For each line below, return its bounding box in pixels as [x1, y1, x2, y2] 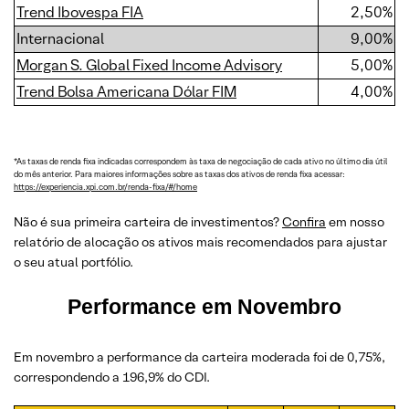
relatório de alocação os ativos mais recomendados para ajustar [14, 234, 387, 250]
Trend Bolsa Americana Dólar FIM [16, 82, 236, 101]
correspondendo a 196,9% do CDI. [14, 369, 210, 385]
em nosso [326, 214, 384, 230]
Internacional [16, 29, 104, 48]
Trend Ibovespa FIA [16, 3, 143, 22]
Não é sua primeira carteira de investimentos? [14, 214, 282, 230]
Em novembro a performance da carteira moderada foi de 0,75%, [14, 349, 385, 365]
